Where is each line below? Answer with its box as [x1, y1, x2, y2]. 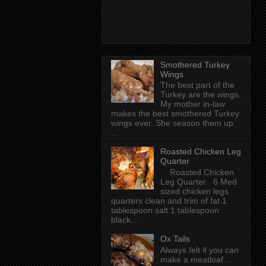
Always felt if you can [160, 245, 239, 255]
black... [111, 215, 138, 225]
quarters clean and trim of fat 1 [111, 196, 227, 206]
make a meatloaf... [160, 254, 230, 264]
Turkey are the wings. [160, 90, 241, 100]
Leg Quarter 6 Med [160, 177, 237, 187]
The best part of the [160, 80, 235, 90]
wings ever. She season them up [111, 118, 233, 128]
